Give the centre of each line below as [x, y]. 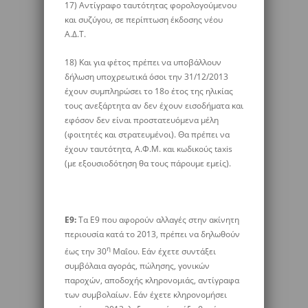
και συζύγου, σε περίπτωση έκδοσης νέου [144, 20]
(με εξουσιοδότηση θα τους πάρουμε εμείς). [148, 163]
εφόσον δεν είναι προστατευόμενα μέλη [142, 120]
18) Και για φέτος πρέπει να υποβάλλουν [143, 62]
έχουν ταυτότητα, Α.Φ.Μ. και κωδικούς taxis [148, 149]
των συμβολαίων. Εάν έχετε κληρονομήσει [146, 295]
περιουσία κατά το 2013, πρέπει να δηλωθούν [152, 234]
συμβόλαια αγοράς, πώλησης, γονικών [137, 266]
